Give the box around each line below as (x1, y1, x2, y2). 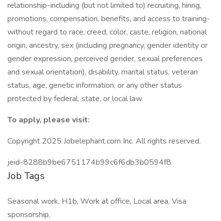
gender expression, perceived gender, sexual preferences (7, 53, 203, 64)
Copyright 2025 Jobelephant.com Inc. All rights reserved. (7, 136, 201, 147)
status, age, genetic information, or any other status (7, 80, 182, 91)
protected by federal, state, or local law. (7, 93, 143, 104)
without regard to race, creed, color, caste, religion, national (7, 27, 207, 37)
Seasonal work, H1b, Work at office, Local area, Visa (7, 196, 186, 207)
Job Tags (7, 169, 45, 183)
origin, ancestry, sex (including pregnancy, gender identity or (7, 40, 208, 51)
